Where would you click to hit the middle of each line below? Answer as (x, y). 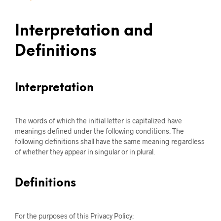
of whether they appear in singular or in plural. (85, 152)
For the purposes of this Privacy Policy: (74, 216)
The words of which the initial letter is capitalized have (98, 121)
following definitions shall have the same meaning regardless (110, 141)
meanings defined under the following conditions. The (99, 131)
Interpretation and (84, 31)
